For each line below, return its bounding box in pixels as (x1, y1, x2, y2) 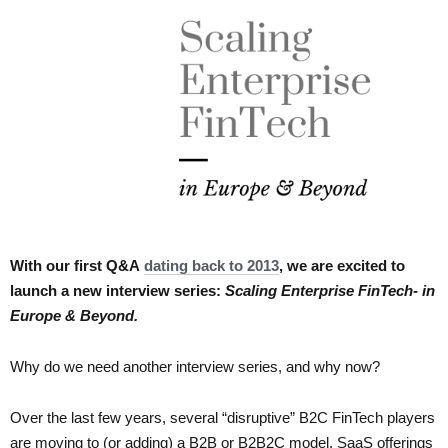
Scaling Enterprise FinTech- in (225, 282, 435, 300)
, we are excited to (279, 257, 405, 275)
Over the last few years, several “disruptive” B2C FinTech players (10, 409, 435, 427)
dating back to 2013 (144, 257, 279, 275)
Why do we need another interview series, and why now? (10, 358, 380, 376)
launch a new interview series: (10, 282, 225, 300)
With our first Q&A (10, 257, 144, 275)
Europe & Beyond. (10, 307, 142, 325)
